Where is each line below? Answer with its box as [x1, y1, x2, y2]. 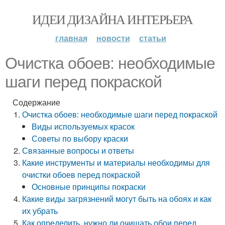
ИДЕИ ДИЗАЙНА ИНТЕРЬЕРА [32, 11, 193, 28]
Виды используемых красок [32, 121, 135, 132]
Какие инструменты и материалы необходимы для [22, 157, 210, 168]
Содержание [13, 96, 60, 108]
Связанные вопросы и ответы [22, 145, 135, 156]
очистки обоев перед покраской [22, 169, 141, 180]
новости [96, 32, 130, 44]
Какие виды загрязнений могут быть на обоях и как [22, 193, 212, 204]
